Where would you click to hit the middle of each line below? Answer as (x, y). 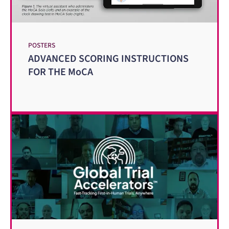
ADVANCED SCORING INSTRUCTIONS (108, 59)
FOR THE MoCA (61, 72)
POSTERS (42, 45)
